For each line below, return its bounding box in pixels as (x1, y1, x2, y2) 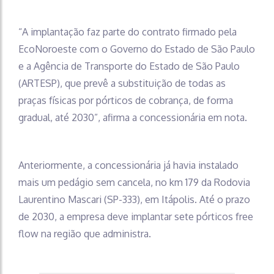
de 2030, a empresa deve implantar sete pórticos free (18, 210, 253, 223)
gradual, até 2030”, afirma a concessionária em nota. (18, 111, 247, 124)
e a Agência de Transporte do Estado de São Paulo (18, 60, 240, 72)
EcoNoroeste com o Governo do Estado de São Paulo (18, 43, 255, 55)
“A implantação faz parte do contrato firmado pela (18, 26, 237, 38)
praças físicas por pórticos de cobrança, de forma (18, 94, 233, 106)
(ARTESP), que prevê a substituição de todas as (18, 77, 226, 89)
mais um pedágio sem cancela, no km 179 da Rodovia (18, 176, 250, 188)
